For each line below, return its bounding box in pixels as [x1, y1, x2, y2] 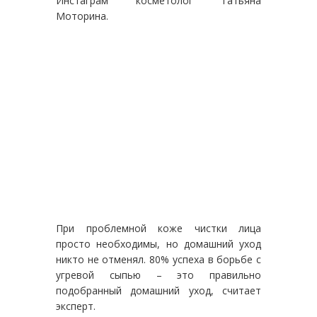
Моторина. [56, 8, 108, 23]
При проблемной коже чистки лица [56, 221, 261, 235]
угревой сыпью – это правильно [56, 267, 261, 282]
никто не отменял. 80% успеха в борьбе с [56, 252, 261, 266]
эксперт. [56, 299, 96, 313]
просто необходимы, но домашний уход [56, 236, 261, 250]
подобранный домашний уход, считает [56, 283, 261, 297]
